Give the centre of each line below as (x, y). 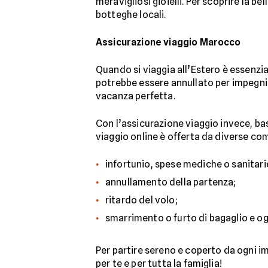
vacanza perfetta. (135, 96)
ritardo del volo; (141, 200)
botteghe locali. (131, 15)
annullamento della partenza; (170, 182)
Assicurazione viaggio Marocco (168, 42)
